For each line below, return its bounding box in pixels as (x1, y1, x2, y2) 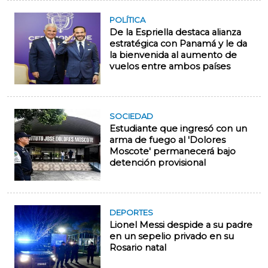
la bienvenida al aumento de (109, 50, 237, 61)
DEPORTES (109, 208, 153, 218)
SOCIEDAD (109, 111, 153, 121)
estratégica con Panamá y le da (109, 38, 247, 50)
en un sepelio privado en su (109, 231, 234, 242)
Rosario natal (109, 242, 166, 254)
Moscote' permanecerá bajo (109, 146, 236, 157)
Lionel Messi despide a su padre (109, 220, 252, 231)
